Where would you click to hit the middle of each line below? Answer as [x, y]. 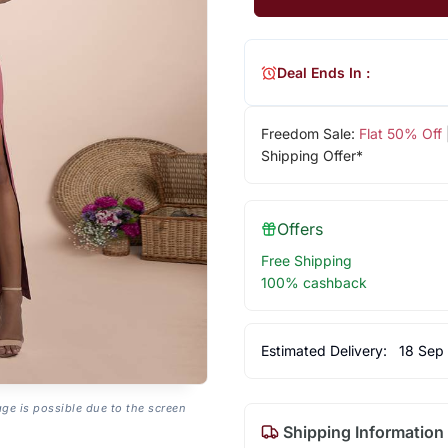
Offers [299, 229]
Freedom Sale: [309, 134]
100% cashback [313, 283]
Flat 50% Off [400, 134]
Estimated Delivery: [325, 351]
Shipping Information [361, 432]
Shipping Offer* [311, 156]
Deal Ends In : [323, 72]
